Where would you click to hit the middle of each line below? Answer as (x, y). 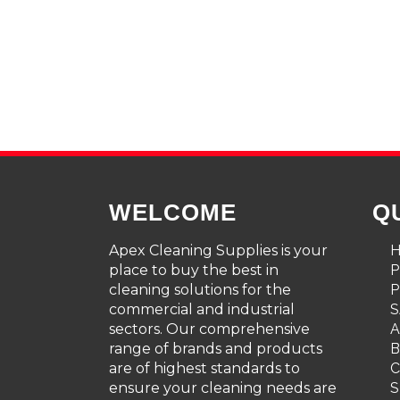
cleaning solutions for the (200, 290)
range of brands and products (216, 349)
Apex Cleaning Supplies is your (218, 250)
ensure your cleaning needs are (223, 388)
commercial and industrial (202, 309)
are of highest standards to (204, 368)
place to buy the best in (194, 270)
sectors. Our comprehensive (209, 329)
